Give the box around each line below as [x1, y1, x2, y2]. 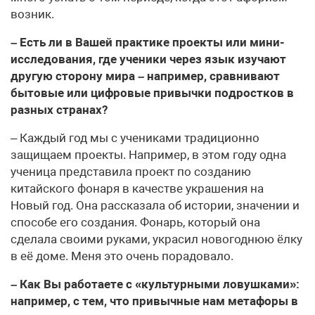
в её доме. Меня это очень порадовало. [11, 248, 233, 263]
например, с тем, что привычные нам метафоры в [11, 293, 298, 308]
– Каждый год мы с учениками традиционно [11, 130, 259, 145]
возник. [11, 6, 54, 21]
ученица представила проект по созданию [11, 164, 251, 179]
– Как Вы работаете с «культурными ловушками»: [11, 276, 300, 291]
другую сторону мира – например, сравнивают [11, 68, 280, 83]
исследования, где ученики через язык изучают [11, 51, 286, 66]
